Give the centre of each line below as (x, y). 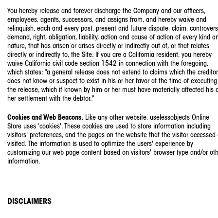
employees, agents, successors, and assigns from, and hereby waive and (107, 20)
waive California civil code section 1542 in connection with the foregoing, (108, 64)
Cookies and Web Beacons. (45, 118)
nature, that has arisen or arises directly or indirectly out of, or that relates (108, 47)
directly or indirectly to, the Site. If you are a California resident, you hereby (109, 55)
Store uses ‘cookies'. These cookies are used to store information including (109, 127)
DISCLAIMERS (29, 202)
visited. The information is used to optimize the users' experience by (100, 145)
